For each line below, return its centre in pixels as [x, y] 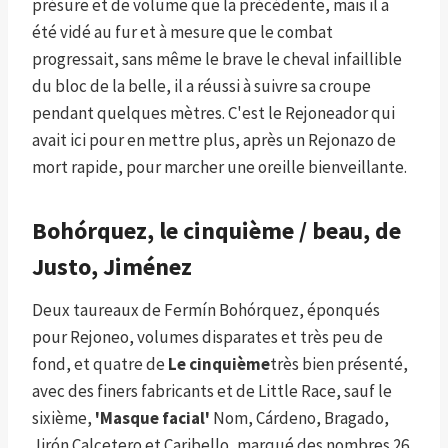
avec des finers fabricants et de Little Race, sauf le [212, 390]
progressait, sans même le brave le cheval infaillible [217, 58]
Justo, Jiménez [112, 266]
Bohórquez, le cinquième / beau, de [216, 230]
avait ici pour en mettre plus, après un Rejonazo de [214, 139]
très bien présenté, [339, 363]
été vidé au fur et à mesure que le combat [182, 31]
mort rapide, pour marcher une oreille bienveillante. [219, 166]
